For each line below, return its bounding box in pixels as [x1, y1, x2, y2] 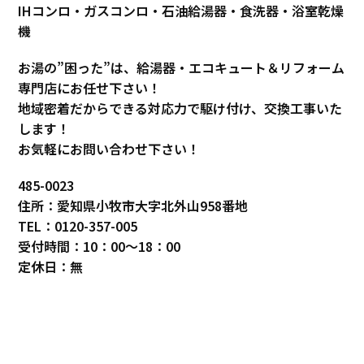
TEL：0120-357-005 [18, 216, 138, 236]
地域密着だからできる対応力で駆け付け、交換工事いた [18, 98, 343, 119]
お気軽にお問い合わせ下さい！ [18, 139, 201, 159]
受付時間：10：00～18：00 [18, 236, 181, 257]
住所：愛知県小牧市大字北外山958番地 [18, 196, 249, 216]
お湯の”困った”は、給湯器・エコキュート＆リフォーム [18, 58, 345, 78]
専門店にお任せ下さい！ [18, 78, 162, 98]
